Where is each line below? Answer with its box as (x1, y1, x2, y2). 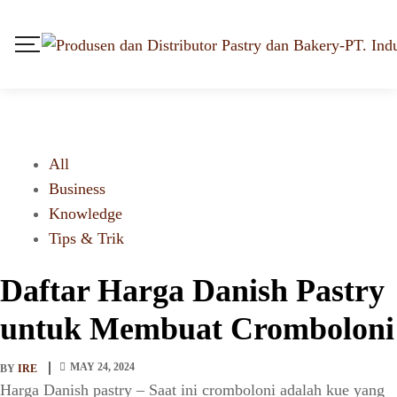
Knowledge (49, 205, 122, 222)
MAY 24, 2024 (70, 361, 135, 373)
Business (49, 180, 105, 198)
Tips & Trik (49, 230, 124, 247)
